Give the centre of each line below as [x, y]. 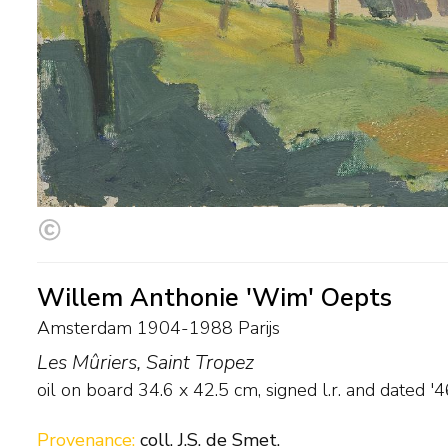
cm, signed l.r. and [304, 389]
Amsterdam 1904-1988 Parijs [158, 327]
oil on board [85, 389]
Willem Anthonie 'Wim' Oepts [214, 297]
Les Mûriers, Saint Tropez [145, 362]
